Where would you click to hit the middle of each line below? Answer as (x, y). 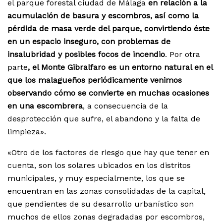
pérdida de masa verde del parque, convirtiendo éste (109, 29)
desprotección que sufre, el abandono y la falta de (104, 119)
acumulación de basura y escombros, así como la (103, 16)
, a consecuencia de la (125, 106)
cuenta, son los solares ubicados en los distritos (99, 166)
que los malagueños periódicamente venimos (95, 80)
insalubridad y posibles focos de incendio (86, 55)
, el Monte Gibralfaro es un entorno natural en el (120, 67)
